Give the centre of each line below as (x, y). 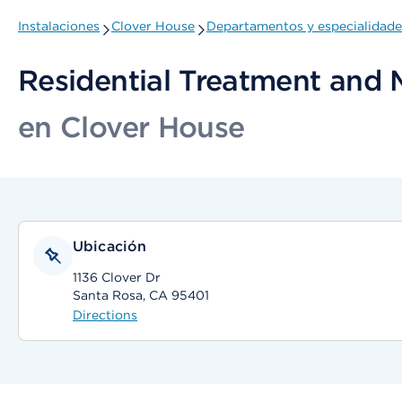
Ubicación (110, 246)
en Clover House (131, 127)
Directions (105, 315)
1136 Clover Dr (117, 277)
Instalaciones (59, 26)
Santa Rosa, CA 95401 (141, 295)
